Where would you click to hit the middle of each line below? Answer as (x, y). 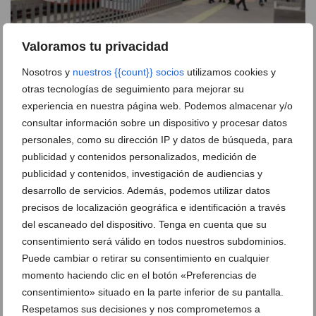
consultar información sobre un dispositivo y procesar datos (154, 123)
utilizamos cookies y (230, 72)
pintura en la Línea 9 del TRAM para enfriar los (144, 96)
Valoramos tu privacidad (95, 47)
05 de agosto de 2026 (53, 132)
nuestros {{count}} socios (128, 72)
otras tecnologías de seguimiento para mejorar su (133, 89)
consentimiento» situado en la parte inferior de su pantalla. (153, 292)
